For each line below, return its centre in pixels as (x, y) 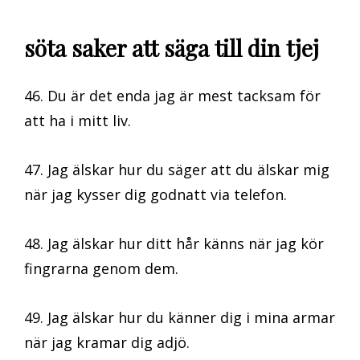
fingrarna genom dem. (101, 269)
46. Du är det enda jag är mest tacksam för (172, 96)
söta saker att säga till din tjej (172, 47)
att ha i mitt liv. (78, 121)
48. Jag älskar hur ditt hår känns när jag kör (174, 244)
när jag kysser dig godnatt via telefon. (155, 195)
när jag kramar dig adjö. (107, 343)
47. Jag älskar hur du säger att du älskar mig (177, 170)
